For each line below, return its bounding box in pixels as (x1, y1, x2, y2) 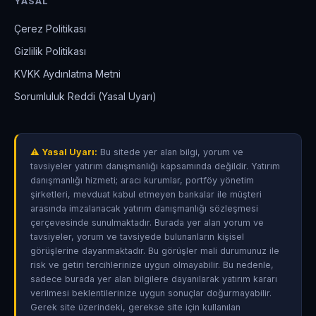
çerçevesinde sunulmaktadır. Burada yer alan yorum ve (30, 217, 264, 228)
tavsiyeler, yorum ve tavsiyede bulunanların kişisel (30, 231, 244, 242)
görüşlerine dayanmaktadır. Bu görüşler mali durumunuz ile (30, 245, 279, 256)
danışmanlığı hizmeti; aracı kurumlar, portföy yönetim (30, 174, 254, 186)
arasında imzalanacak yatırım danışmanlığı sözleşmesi (30, 202, 258, 214)
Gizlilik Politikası (14, 44, 86, 57)
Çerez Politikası (14, 22, 86, 35)
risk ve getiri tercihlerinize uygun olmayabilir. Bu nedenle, (30, 259, 274, 270)
